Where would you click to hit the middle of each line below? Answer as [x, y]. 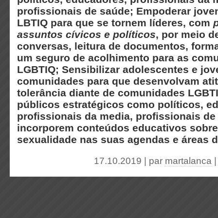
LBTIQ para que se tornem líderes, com [115, 23]
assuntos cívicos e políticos [86, 34]
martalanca [188, 161]
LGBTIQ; [39, 69]
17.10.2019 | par [129, 161]
